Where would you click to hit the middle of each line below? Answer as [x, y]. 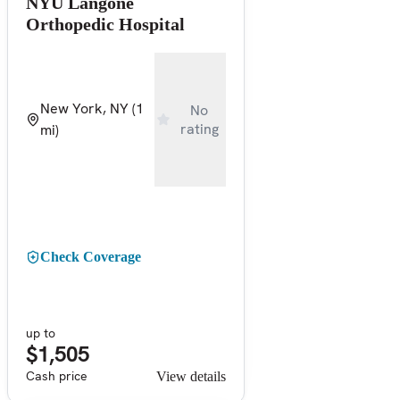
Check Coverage [91, 256]
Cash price [57, 375]
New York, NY [84, 108]
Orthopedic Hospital [105, 24]
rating [199, 129]
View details [191, 376]
